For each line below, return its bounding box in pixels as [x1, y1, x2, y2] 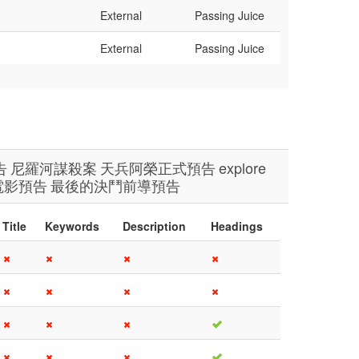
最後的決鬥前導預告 [50, 175, 180, 196]
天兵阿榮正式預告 [100, 157, 216, 178]
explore [219, 157, 266, 178]
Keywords [45, 218, 99, 234]
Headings [211, 218, 263, 234]
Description [123, 218, 186, 234]
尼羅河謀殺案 [10, 157, 97, 178]
